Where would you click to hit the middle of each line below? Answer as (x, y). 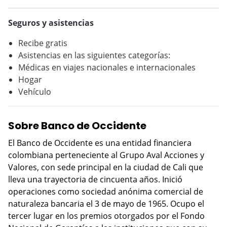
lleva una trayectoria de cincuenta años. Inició (95, 179)
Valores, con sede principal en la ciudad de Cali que (106, 167)
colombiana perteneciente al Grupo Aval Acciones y (106, 155)
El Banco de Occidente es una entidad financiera (100, 143)
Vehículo (35, 92)
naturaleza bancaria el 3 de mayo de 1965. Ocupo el (106, 204)
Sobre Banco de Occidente (77, 126)
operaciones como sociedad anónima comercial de (106, 192)
